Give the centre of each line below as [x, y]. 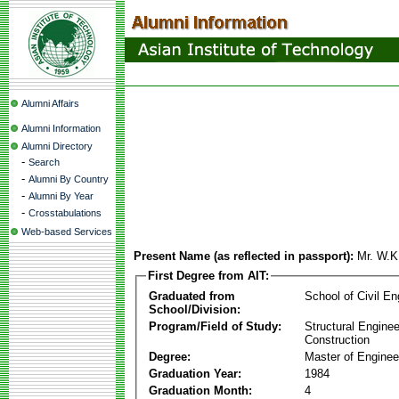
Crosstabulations [65, 213]
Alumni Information [61, 128]
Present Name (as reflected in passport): [244, 256]
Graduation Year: [195, 373]
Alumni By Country [69, 179]
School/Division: [195, 309]
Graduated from [192, 296]
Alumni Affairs [50, 103]
